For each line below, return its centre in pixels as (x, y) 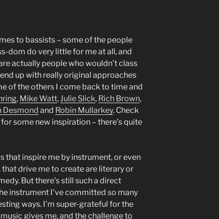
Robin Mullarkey (84, 110)
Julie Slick (78, 99)
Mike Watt (38, 99)
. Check (126, 110)
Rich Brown (119, 99)
